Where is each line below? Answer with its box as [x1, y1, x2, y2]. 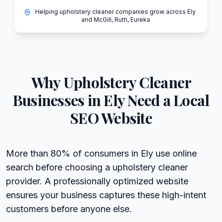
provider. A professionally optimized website [6, 175, 188, 186]
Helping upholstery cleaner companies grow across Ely [35, 7, 196, 15]
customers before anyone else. [6, 203, 132, 214]
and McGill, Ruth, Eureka [81, 15, 150, 23]
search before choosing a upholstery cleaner [6, 162, 188, 172]
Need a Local [124, 90, 210, 110]
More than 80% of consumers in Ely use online [6, 148, 197, 159]
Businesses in [12, 90, 104, 110]
